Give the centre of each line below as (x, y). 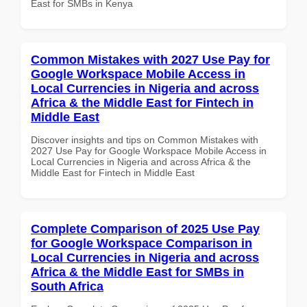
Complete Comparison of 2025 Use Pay (145, 229)
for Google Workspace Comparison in (142, 243)
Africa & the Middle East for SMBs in (137, 272)
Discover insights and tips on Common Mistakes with (145, 139)
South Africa (67, 286)
